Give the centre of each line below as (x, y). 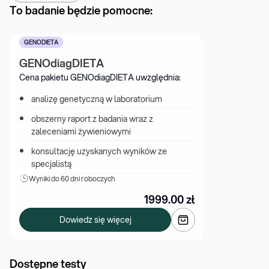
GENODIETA (41, 42)
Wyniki (40, 179)
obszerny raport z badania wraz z (92, 119)
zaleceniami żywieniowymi (81, 131)
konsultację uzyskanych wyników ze (99, 151)
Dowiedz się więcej (95, 219)
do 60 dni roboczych (83, 179)
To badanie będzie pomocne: (81, 10)
